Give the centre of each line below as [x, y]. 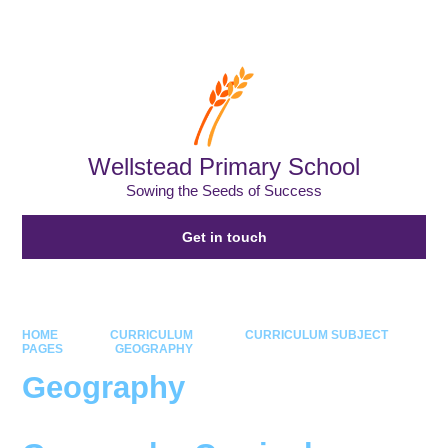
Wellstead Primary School [224, 166]
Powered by [281, 25]
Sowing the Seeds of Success [224, 191]
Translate [387, 25]
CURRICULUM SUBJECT [316, 334]
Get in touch [224, 237]
